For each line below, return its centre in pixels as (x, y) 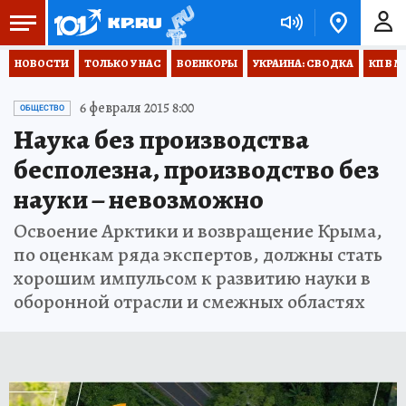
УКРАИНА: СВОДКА (303, 63)
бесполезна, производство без (196, 169)
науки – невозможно (139, 199)
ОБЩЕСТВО (42, 108)
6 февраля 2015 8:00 (137, 108)
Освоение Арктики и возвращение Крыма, (198, 231)
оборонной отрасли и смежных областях (189, 302)
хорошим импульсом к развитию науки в (192, 278)
